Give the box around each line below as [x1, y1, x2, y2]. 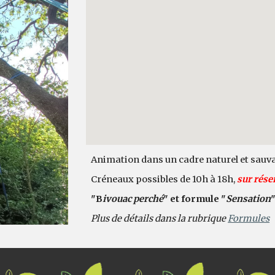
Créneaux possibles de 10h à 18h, [91, 173, 238, 185]
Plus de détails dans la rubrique [91, 212, 228, 224]
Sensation [226, 193, 271, 204]
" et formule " [163, 193, 227, 204]
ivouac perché [103, 193, 164, 204]
